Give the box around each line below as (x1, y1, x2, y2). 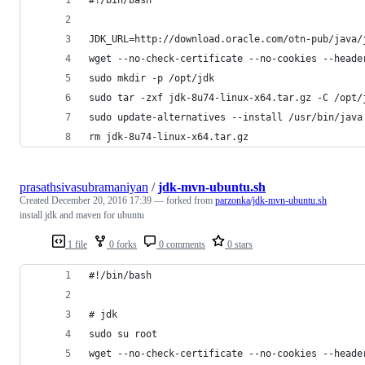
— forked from (154, 194, 215, 206)
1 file (65, 238, 87, 250)
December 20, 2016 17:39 (51, 194, 152, 206)
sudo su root (89, 328, 157, 340)
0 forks (107, 238, 137, 250)
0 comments (156, 238, 205, 250)
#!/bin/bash (89, 269, 152, 281)
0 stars (225, 238, 253, 250)
